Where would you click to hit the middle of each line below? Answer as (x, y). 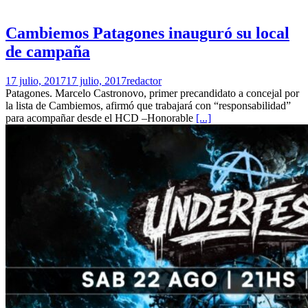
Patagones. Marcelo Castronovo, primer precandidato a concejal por (152, 93)
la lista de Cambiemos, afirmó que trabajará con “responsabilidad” (148, 106)
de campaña (48, 52)
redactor (144, 81)
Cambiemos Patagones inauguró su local (147, 33)
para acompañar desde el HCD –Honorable (101, 118)
